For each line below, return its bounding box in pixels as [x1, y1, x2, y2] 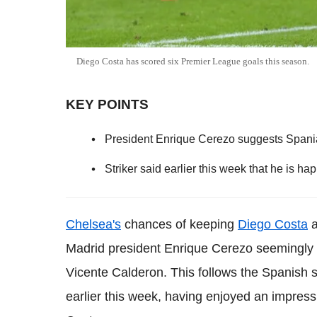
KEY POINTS [66, 96, 149, 112]
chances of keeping [121, 217, 238, 231]
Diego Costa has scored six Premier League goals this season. [76, 55, 309, 67]
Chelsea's [66, 217, 121, 231]
